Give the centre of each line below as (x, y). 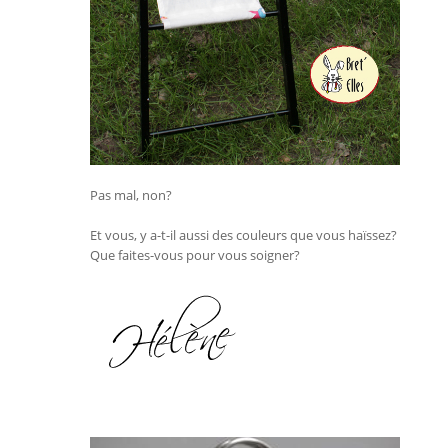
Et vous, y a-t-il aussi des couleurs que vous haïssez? (243, 234)
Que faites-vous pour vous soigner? (195, 254)
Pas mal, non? (131, 194)
